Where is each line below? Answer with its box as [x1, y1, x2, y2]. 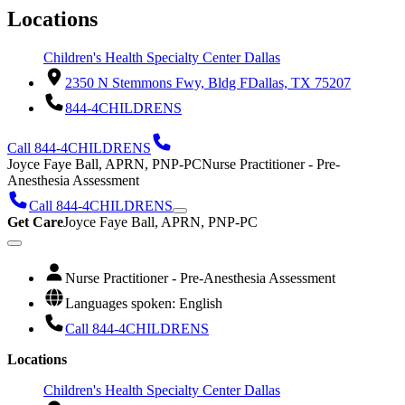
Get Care [7, 214, 63, 231]
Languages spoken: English [65, 296, 222, 312]
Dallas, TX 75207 [248, 75, 351, 91]
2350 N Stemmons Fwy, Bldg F [65, 75, 248, 91]
